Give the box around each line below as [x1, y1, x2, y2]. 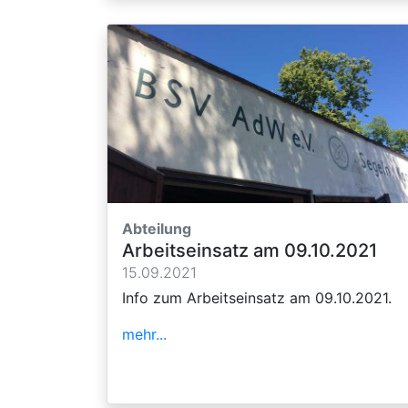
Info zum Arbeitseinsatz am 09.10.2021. [122, 288, 392, 307]
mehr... [122, 324, 167, 343]
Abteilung [122, 219, 191, 238]
